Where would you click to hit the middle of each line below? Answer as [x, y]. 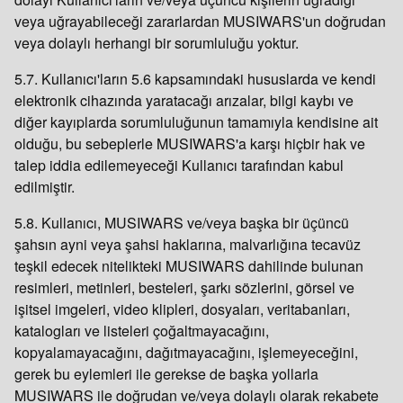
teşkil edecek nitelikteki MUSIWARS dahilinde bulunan [189, 266]
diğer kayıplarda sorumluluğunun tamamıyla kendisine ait [196, 122]
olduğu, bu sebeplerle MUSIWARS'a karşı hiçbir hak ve [190, 143]
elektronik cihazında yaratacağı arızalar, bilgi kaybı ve [184, 100]
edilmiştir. [45, 187]
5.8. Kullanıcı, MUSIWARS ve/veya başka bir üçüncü [182, 223]
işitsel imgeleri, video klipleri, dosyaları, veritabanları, [182, 309]
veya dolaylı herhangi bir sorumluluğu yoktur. [157, 43]
